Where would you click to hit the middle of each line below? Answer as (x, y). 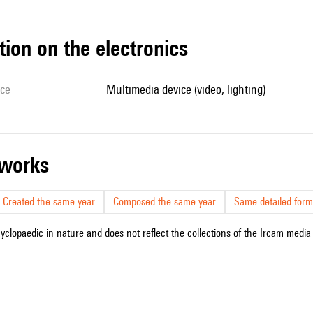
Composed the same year (165, 202)
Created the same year (49, 202)
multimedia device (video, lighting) (191, 89)
